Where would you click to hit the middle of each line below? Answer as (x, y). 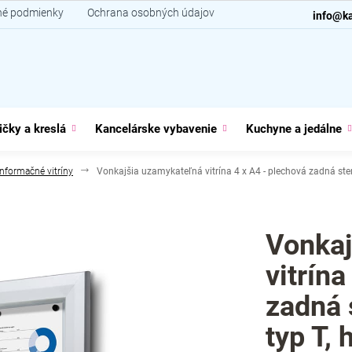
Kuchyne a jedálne (294, 129)
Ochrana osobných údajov (151, 13)
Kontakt (258, 13)
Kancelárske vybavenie (156, 129)
